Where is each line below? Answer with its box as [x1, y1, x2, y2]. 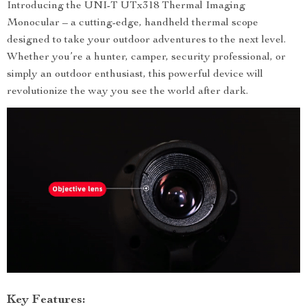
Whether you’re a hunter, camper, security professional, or [7, 52, 286, 63]
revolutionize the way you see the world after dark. [7, 86, 248, 97]
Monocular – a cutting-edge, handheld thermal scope [7, 18, 258, 29]
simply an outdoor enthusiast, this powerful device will [7, 69, 263, 80]
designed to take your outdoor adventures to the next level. [7, 35, 286, 46]
